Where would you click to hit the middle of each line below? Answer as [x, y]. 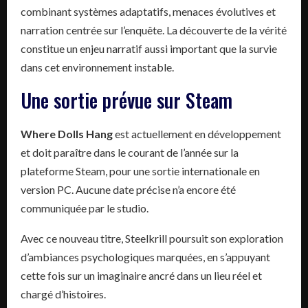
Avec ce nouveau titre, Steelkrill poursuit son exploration [152, 238]
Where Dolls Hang [67, 133]
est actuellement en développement [197, 133]
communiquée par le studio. [85, 208]
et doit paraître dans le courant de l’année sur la [130, 152]
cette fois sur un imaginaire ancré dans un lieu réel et [141, 275]
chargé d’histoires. [63, 294]
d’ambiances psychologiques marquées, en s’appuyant [145, 256]
